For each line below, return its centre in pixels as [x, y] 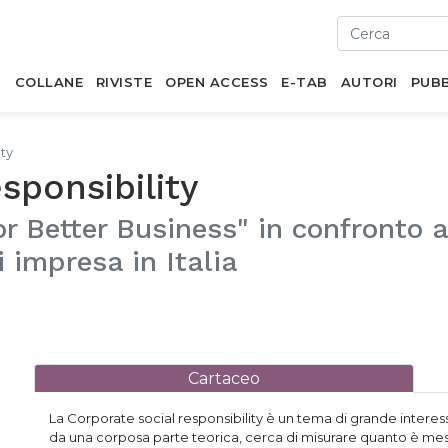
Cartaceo [224, 378]
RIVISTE [124, 82]
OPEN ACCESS [217, 82]
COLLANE [49, 82]
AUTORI [369, 82]
